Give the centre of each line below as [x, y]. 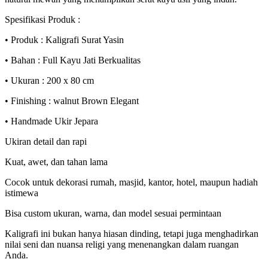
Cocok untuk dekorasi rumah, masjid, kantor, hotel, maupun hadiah [131, 182]
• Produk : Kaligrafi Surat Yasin [64, 40]
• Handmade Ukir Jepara [51, 121]
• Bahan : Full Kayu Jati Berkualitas [73, 60]
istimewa [22, 193]
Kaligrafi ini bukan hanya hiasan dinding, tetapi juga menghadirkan [132, 234]
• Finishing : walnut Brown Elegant [72, 101]
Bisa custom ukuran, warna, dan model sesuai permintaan [113, 214]
